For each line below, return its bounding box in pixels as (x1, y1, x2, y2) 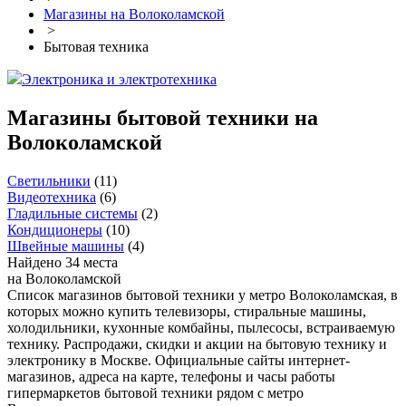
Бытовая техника (43, 39, 149, 55)
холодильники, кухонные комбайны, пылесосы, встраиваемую (7, 320, 395, 336)
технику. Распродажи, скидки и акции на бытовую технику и (7, 336, 387, 353)
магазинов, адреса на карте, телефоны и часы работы (7, 369, 335, 385)
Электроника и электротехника (22, 72, 217, 88)
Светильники (7, 173, 91, 189)
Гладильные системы (7, 206, 138, 222)
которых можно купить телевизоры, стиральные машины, (7, 304, 366, 320)
